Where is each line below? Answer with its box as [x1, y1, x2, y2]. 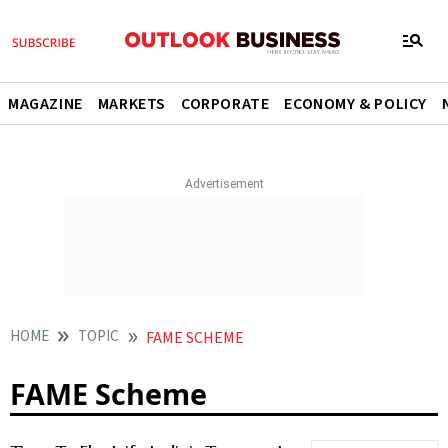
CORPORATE [181, 93, 270, 115]
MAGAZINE [8, 93, 83, 115]
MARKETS [97, 93, 167, 115]
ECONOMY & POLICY [284, 93, 428, 115]
